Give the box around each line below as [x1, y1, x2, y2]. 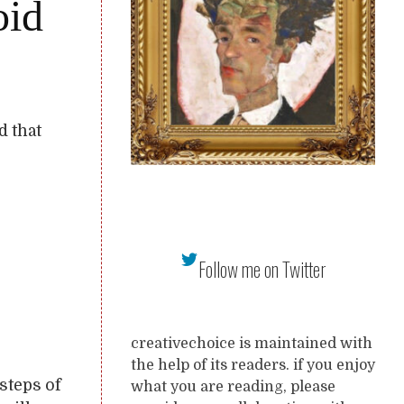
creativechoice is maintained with [131, 335, 372, 352]
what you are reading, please [131, 379, 335, 395]
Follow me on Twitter [197, 255, 326, 283]
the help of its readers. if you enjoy [131, 357, 375, 373]
